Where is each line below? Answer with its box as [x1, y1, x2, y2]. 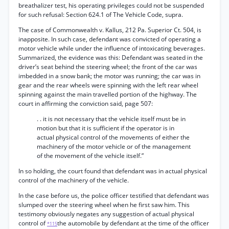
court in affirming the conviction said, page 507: [18, 99, 153, 108]
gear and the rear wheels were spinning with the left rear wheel [18, 81, 198, 89]
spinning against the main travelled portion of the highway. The [18, 90, 197, 99]
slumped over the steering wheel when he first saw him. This [18, 200, 190, 209]
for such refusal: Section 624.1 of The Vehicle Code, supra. [18, 10, 183, 19]
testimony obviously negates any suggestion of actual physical [18, 210, 194, 218]
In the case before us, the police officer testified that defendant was [18, 191, 209, 200]
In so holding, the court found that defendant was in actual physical [18, 167, 207, 175]
